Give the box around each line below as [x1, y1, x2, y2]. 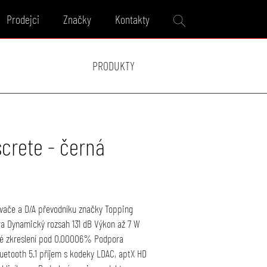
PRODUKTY [92, 58, 135, 73]
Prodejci [7, 12, 40, 26]
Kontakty [115, 12, 150, 26]
